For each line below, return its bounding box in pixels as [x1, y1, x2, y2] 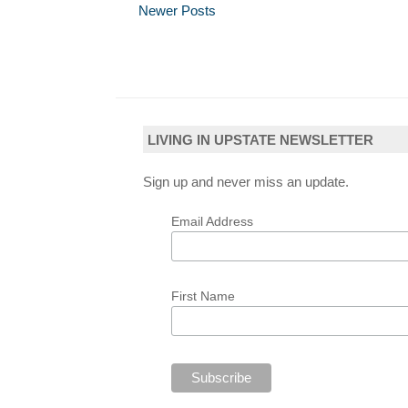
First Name [170, 289, 235, 304]
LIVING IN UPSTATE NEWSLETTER [148, 132, 373, 148]
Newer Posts [138, 3, 216, 19]
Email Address [170, 214, 253, 229]
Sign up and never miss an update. [143, 174, 349, 190]
